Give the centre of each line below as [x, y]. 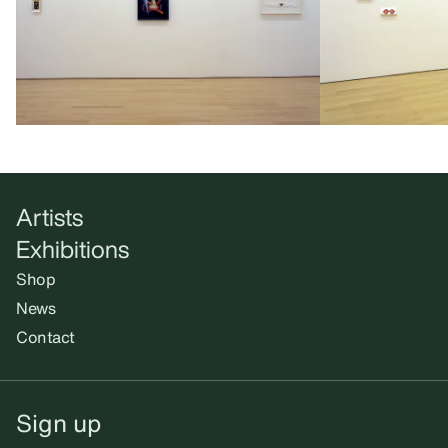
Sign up [58, 423]
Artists [49, 217]
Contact [45, 337]
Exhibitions [72, 249]
